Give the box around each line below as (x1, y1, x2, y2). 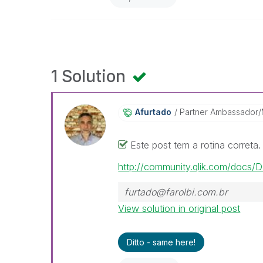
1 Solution (51, 66, 130, 86)
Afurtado (135, 107, 172, 117)
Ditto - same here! (127, 237, 196, 247)
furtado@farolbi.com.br (124, 186, 228, 198)
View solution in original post (118, 203, 241, 214)
